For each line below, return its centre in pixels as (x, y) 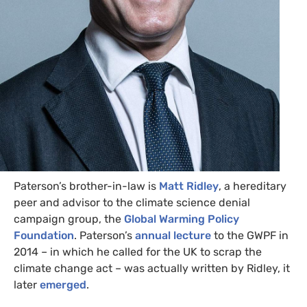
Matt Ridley (189, 186)
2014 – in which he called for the (98, 252)
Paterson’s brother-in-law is (86, 186)
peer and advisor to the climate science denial (132, 203)
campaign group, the (69, 219)
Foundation (44, 236)
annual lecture (173, 236)
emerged (63, 285)
